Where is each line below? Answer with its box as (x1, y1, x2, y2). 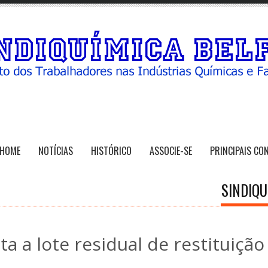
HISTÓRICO (91, 144, 132, 159)
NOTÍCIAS (38, 144, 73, 159)
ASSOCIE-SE (150, 144, 192, 159)
